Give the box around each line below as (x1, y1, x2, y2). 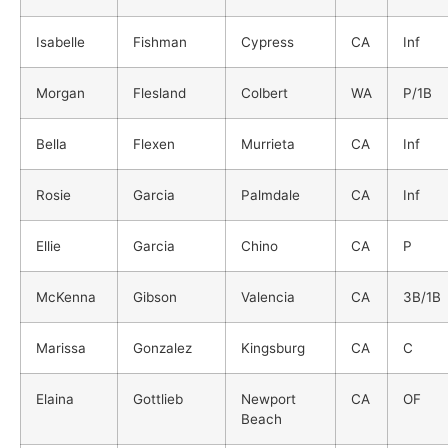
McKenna (36, 288, 96, 305)
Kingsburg (241, 339, 305, 356)
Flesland (133, 84, 186, 101)
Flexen (133, 135, 175, 152)
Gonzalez (133, 339, 192, 356)
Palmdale (241, 186, 300, 203)
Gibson (133, 288, 177, 305)
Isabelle (36, 33, 85, 50)
